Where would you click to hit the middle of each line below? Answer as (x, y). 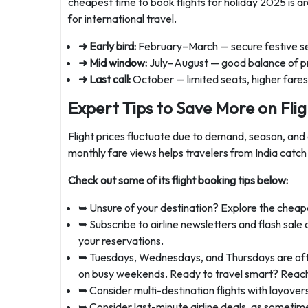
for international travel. (122, 19)
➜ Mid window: (113, 63)
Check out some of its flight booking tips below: (178, 180)
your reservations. (121, 241)
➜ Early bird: (107, 46)
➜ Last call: (104, 79)
